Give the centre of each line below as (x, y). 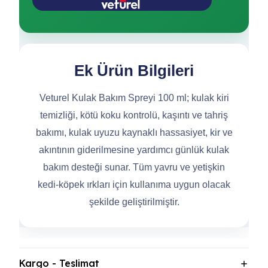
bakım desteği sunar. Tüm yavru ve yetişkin (134, 167)
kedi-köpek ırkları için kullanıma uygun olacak (134, 185)
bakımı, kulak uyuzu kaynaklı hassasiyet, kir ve (134, 133)
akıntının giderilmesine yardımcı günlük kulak (134, 150)
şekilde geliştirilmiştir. (134, 202)
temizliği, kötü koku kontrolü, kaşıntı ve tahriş (134, 115)
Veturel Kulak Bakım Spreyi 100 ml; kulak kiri (134, 98)
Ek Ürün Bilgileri (134, 71)
